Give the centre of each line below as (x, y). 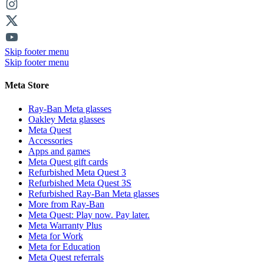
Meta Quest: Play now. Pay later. (89, 214)
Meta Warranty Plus (65, 225)
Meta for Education (64, 246)
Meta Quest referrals (66, 257)
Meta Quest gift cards (68, 161)
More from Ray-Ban (66, 204)
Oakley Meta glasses (67, 119)
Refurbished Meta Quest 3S (80, 183)
